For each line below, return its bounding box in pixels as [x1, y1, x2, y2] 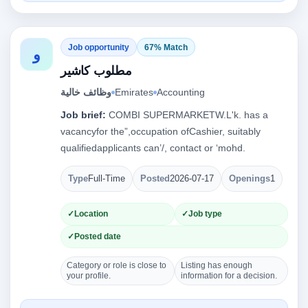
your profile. [67, 271, 111, 280]
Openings [229, 174, 270, 184]
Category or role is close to [67, 261, 166, 270]
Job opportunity [68, 42, 129, 52]
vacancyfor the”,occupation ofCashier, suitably [60, 126, 261, 137]
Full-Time [88, 174, 125, 184]
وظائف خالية [60, 87, 111, 98]
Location [74, 209, 108, 219]
